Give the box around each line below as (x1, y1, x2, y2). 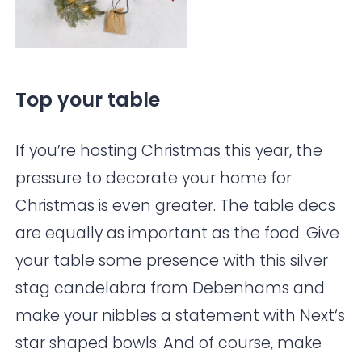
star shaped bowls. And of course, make (15, 332, 322, 355)
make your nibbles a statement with (15, 305, 301, 327)
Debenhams (192, 277, 290, 300)
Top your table (15, 86, 161, 114)
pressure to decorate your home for (15, 167, 293, 190)
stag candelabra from (15, 277, 193, 300)
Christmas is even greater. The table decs (15, 195, 336, 217)
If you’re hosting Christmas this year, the (15, 140, 323, 162)
